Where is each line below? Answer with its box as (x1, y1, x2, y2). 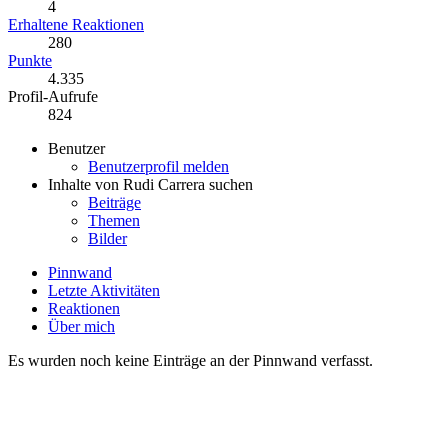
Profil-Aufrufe (8, 87, 98, 105)
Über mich (48, 317, 115, 335)
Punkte (8, 51, 52, 69)
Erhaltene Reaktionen (8, 15, 144, 33)
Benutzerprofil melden (88, 157, 229, 175)
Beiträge (88, 193, 141, 211)
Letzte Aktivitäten (48, 281, 160, 299)
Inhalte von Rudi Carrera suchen (48, 175, 253, 193)
